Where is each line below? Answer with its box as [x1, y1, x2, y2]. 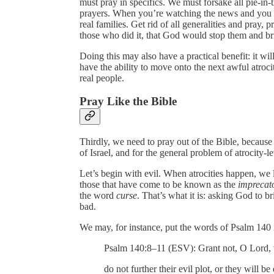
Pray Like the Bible [80, 95, 177, 108]
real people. [80, 72, 124, 83]
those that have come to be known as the [80, 179, 238, 190]
